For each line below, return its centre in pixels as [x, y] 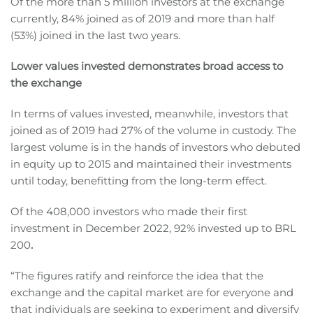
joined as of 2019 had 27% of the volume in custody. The [153, 131]
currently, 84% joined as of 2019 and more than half [143, 19]
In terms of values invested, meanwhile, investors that [150, 114]
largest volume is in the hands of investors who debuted [155, 147]
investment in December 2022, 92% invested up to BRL [153, 228]
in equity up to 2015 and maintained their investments [151, 164]
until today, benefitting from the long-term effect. [139, 181]
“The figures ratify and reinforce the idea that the [137, 276]
